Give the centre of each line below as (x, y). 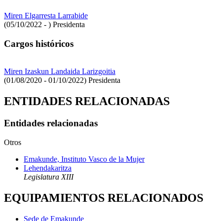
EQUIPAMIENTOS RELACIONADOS (104, 198)
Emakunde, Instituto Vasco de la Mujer (84, 159)
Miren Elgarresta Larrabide (46, 15)
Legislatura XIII (49, 177)
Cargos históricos (39, 43)
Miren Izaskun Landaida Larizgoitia (60, 72)
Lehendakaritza (48, 168)
